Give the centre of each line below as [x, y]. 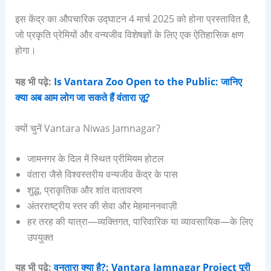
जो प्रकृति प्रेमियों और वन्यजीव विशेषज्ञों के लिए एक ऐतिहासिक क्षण [129, 35]
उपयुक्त [40, 237]
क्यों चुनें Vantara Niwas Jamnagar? [87, 129]
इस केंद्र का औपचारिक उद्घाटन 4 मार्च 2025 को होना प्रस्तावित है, [132, 19]
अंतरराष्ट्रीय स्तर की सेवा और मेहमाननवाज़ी [102, 206]
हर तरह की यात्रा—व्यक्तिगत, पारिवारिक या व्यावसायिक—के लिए [140, 222]
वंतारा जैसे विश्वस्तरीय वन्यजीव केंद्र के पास [102, 175]
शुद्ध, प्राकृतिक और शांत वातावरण [84, 190]
